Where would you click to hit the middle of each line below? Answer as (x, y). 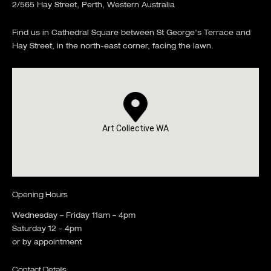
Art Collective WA (135, 129)
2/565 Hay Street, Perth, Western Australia (93, 6)
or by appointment (47, 243)
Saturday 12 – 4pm (47, 230)
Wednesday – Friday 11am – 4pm (74, 216)
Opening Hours (40, 196)
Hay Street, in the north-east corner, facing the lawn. (113, 47)
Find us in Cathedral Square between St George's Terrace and (131, 34)
